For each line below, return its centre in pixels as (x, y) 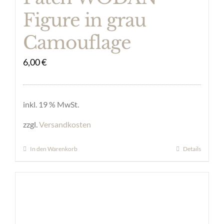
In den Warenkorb (54, 149)
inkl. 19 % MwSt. (51, 104)
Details (192, 149)
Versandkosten (65, 124)
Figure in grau (84, 20)
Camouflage (77, 42)
